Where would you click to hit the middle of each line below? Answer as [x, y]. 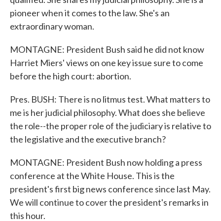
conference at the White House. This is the [92, 176]
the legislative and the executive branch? [88, 139]
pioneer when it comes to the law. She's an [90, 13]
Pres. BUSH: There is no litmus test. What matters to [110, 99]
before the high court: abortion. [71, 76]
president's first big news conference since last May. [110, 189]
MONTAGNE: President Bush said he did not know [107, 49]
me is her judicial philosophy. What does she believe [108, 112]
